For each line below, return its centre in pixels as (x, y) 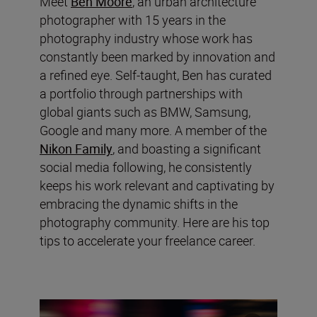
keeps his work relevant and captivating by (157, 186)
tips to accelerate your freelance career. (148, 241)
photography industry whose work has (146, 39)
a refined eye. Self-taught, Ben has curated (156, 75)
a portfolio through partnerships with (141, 94)
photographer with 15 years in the (133, 20)
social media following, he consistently (146, 167)
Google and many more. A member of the (153, 131)
